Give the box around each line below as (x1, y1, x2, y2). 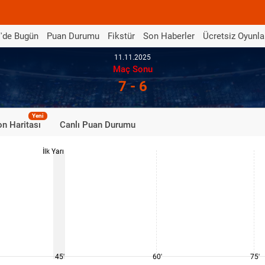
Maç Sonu (112, 64, 153, 75)
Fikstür (108, 30, 135, 41)
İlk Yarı (43, 147, 64, 156)
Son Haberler (143, 30, 195, 41)
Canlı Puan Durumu (60, 119, 135, 130)
